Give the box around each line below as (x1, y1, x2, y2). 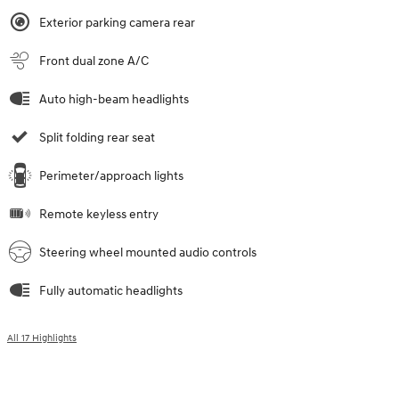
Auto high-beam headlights (39, 91, 189, 107)
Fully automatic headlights (39, 282, 183, 298)
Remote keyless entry (39, 206, 159, 222)
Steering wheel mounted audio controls (39, 244, 256, 260)
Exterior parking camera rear (39, 14, 195, 30)
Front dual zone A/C (39, 53, 149, 69)
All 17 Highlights (7, 331, 77, 344)
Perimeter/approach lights (39, 167, 183, 183)
